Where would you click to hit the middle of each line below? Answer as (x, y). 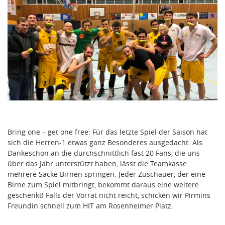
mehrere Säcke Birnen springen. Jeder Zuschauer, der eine (106, 174)
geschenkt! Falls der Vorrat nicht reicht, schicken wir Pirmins (109, 195)
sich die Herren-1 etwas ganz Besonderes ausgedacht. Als (105, 143)
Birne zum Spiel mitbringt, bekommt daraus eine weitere (103, 185)
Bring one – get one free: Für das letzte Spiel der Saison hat (107, 132)
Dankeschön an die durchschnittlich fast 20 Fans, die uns (104, 153)
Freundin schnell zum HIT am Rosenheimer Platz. (90, 206)
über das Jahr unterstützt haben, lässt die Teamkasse (97, 164)
